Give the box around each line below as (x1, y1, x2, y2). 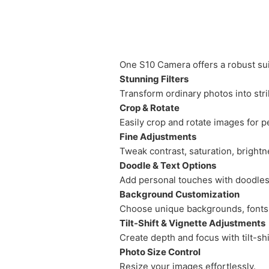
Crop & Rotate (119, 102, 180, 113)
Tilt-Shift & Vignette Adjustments (119, 217, 265, 229)
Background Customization (119, 189, 240, 200)
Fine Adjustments (119, 131, 196, 142)
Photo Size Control (119, 246, 201, 258)
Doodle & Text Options (119, 160, 216, 171)
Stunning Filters (119, 73, 189, 85)
